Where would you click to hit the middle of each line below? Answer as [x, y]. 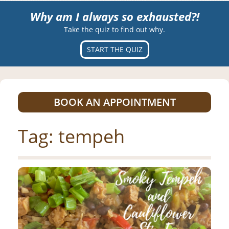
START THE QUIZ [114, 50]
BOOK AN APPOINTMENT [114, 102]
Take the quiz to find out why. [114, 30]
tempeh [91, 136]
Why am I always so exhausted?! [114, 17]
